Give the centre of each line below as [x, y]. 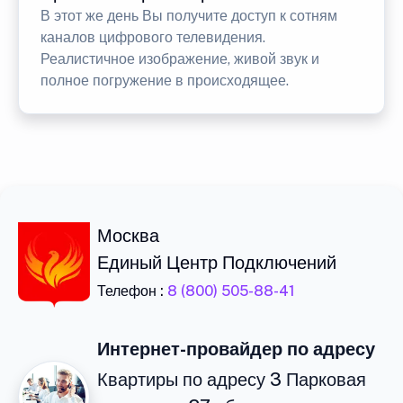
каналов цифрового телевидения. [153, 38]
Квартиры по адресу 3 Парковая [232, 380]
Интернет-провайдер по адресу [236, 349]
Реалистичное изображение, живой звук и [180, 59]
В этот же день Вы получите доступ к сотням [189, 16]
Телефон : [132, 291]
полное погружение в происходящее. [165, 81]
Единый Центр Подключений [217, 263]
